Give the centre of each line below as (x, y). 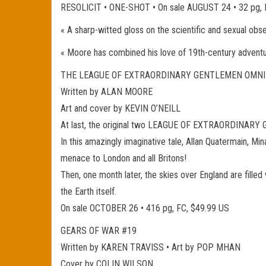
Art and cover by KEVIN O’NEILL (121, 108)
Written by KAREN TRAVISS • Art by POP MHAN (151, 247)
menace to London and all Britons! (123, 158)
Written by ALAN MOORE (107, 92)
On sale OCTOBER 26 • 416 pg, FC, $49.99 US (145, 208)
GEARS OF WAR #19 (99, 231)
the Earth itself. (88, 191)
